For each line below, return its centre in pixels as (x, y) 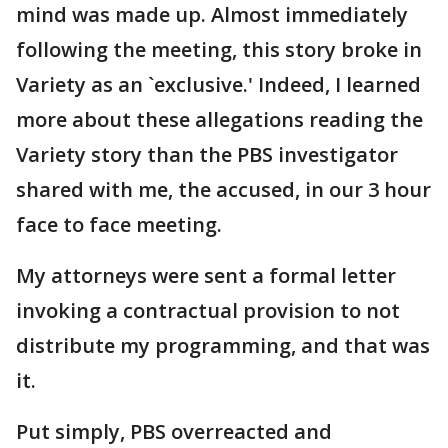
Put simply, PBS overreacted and (174, 432)
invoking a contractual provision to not (208, 311)
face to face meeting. (119, 225)
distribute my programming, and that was (223, 346)
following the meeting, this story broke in (219, 50)
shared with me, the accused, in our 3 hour (223, 190)
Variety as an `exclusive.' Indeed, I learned (218, 85)
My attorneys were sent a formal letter (206, 276)
